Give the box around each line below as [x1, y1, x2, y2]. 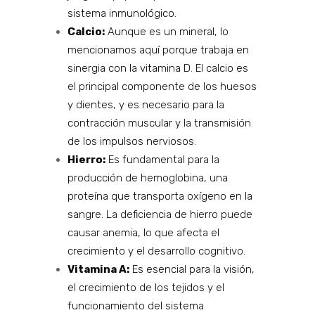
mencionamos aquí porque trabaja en [67, 44, 249, 57]
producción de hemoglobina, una [67, 172, 228, 185]
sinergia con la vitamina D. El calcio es [67, 62, 248, 75]
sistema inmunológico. [67, 7, 176, 20]
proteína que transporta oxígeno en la [67, 190, 252, 203]
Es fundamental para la [105, 153, 219, 167]
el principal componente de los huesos [67, 80, 257, 94]
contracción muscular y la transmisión [67, 117, 251, 130]
